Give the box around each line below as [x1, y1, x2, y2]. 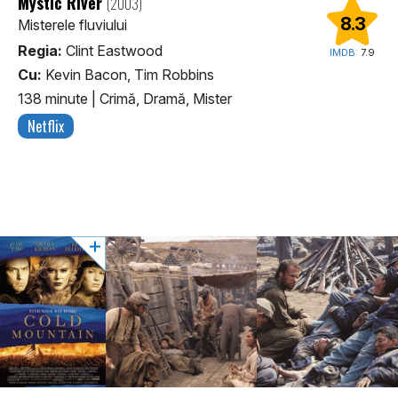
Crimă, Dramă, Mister [99, 89, 232, 107]
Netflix [28, 115, 64, 137]
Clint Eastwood [62, 41, 163, 60]
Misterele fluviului [18, 15, 127, 34]
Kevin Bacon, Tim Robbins [42, 65, 214, 84]
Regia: [18, 41, 62, 60]
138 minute [18, 89, 92, 107]
